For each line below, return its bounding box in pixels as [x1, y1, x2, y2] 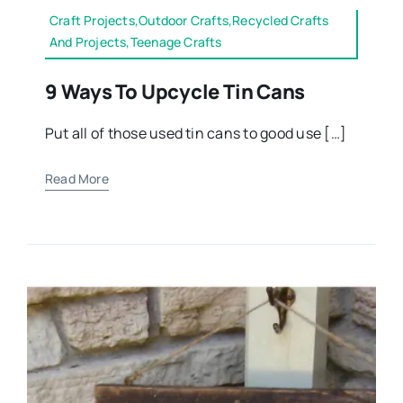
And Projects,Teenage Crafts [49, 33, 222, 51]
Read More [44, 170, 109, 188]
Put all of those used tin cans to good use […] [44, 123, 347, 144]
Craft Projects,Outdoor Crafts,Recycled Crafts [49, 12, 329, 30]
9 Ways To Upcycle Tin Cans [44, 78, 306, 106]
